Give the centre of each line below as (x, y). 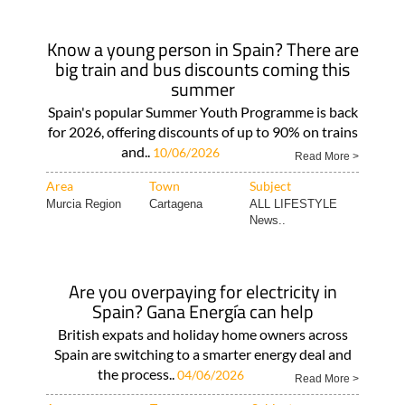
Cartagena (175, 204)
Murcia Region (83, 204)
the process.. (137, 374)
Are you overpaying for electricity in (202, 292)
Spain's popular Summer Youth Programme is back (202, 112)
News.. (267, 220)
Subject (270, 186)
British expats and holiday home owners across (202, 334)
